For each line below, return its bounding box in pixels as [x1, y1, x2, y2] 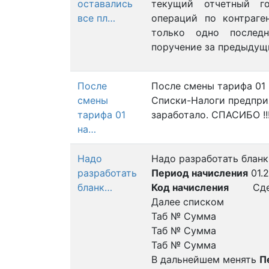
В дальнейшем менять [151, 253, 259, 265]
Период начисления [151, 167, 248, 179]
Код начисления [151, 181, 229, 193]
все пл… [77, 12, 115, 24]
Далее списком [151, 196, 224, 208]
